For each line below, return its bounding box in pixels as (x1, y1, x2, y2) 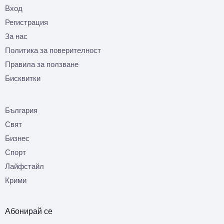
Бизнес (5, 134, 29, 143)
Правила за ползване (5, 60, 78, 69)
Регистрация (5, 18, 48, 27)
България (5, 106, 37, 115)
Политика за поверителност (5, 46, 101, 55)
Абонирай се (5, 207, 52, 216)
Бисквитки (5, 74, 40, 83)
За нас (5, 32, 27, 41)
